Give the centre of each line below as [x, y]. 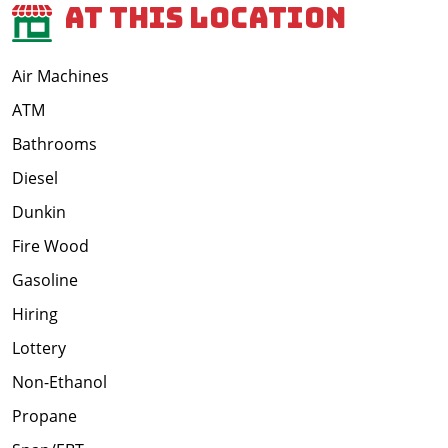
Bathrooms [54, 144]
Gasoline [45, 280]
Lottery [39, 348]
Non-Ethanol [59, 382]
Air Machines [60, 76]
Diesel [35, 178]
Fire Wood [50, 246]
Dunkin [39, 212]
